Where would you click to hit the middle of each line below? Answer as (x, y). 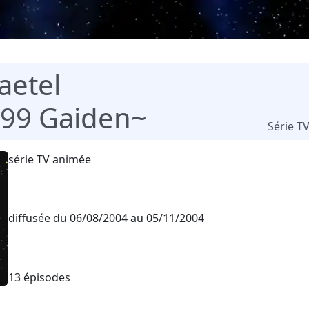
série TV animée (50, 159)
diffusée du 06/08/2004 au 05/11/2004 (106, 218)
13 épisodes (39, 277)
